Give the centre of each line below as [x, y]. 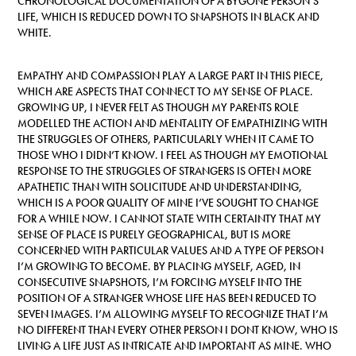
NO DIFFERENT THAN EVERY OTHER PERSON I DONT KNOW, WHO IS [178, 330]
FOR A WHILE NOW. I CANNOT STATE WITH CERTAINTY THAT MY [170, 219]
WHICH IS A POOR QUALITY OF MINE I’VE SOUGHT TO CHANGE [168, 203]
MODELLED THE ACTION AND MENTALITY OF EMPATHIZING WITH [173, 124]
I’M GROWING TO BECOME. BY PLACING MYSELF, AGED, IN [159, 267]
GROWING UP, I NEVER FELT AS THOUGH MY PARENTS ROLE [159, 108]
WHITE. [35, 33]
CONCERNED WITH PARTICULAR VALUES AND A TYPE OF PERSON [171, 251]
